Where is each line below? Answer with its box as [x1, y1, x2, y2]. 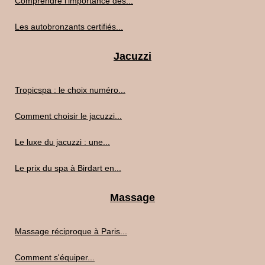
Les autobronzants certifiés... [15, 22, 123, 32]
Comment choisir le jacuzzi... [15, 111, 122, 121]
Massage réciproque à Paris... [15, 227, 127, 237]
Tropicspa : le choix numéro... [15, 85, 125, 95]
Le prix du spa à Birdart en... [15, 163, 121, 173]
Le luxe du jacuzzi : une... [15, 137, 110, 147]
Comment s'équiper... [15, 253, 95, 263]
